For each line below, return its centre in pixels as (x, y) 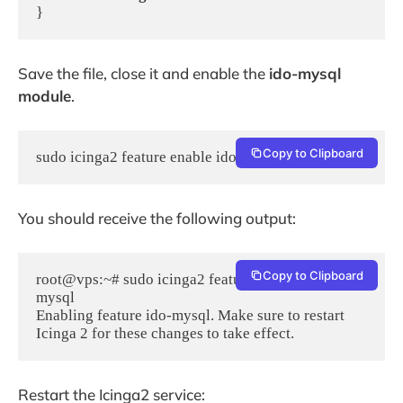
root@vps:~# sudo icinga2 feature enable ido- (183, 279)
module (45, 96)
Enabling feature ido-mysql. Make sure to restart (190, 315)
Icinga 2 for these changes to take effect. (165, 333)
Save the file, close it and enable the (143, 74)
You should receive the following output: (157, 219)
